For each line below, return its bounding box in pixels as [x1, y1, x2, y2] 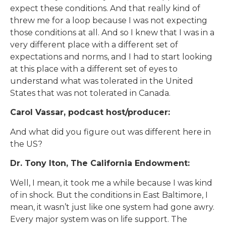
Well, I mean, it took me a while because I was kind [10, 178, 212, 188]
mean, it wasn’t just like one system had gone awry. [10, 202, 214, 212]
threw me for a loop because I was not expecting [10, 16, 207, 26]
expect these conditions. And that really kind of [10, 4, 200, 14]
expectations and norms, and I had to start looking [10, 52, 212, 62]
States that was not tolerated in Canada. [10, 88, 171, 98]
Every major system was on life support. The [10, 214, 187, 224]
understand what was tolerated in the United [10, 76, 193, 86]
